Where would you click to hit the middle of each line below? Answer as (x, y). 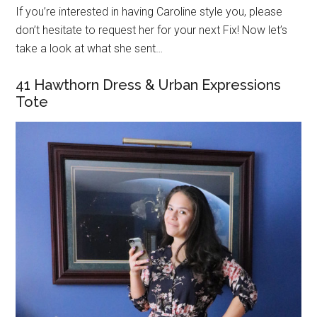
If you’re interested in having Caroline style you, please (149, 12)
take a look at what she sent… (90, 48)
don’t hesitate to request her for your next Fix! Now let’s (152, 30)
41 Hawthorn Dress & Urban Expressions (149, 85)
